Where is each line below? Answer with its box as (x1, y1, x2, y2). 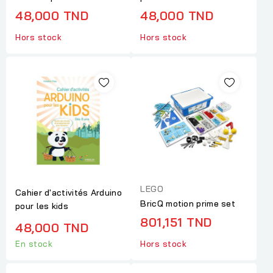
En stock (15, 239, 52, 249)
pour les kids (15, 200, 68, 211)
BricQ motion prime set (140, 198, 236, 210)
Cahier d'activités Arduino (15, 186, 122, 198)
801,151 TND (140, 214, 212, 230)
